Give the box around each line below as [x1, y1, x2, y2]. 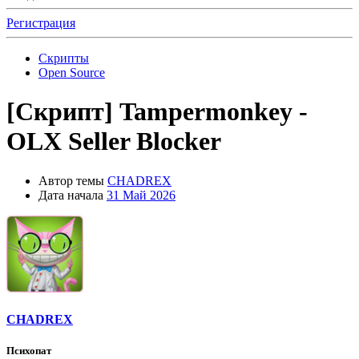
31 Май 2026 [107, 188, 175, 202]
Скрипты [38, 51, 89, 65]
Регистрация [6, 16, 75, 30]
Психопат [6, 345, 51, 357]
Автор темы [38, 173, 104, 188]
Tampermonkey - [119, 97, 308, 127]
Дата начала [38, 188, 103, 202]
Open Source [38, 66, 105, 79]
